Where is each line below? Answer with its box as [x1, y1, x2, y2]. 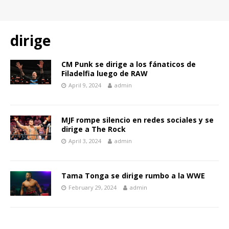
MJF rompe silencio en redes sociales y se [61, 115, 214, 125]
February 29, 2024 [68, 184, 117, 191]
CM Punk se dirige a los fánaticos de [61, 59, 196, 69]
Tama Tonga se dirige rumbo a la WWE [61, 171, 205, 180]
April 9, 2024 [68, 81, 101, 89]
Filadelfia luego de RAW [61, 68, 148, 78]
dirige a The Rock [61, 124, 126, 134]
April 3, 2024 [68, 137, 101, 145]
